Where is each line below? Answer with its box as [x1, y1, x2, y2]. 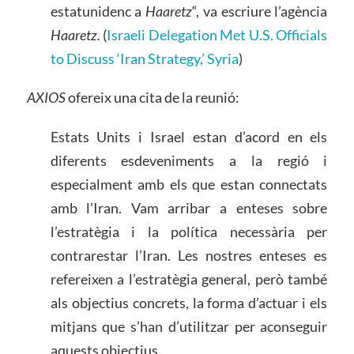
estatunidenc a [50, 2, 146, 20]
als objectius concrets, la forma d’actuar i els [50, 294, 328, 312]
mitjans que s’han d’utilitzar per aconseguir [50, 318, 328, 336]
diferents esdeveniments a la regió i [50, 152, 328, 170]
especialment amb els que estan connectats [50, 175, 328, 194]
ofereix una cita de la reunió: [65, 88, 239, 107]
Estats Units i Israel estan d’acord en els [50, 128, 328, 146]
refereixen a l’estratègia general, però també [50, 270, 328, 288]
